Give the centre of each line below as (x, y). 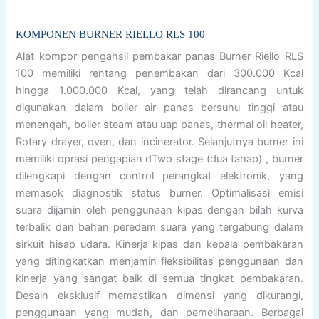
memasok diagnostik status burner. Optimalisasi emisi (159, 193)
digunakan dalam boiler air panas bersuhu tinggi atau (159, 107)
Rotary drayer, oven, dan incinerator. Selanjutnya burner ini (159, 141)
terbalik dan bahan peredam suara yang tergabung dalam (159, 227)
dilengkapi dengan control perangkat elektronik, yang (159, 176)
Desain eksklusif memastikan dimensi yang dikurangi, (159, 295)
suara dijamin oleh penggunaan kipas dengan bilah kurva (159, 210)
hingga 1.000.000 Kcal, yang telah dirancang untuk (159, 90)
